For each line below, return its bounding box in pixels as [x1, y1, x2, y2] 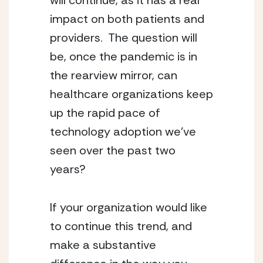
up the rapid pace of [50, 105, 160, 120]
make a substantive [50, 237, 156, 252]
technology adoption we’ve [50, 124, 196, 139]
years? [50, 161, 86, 177]
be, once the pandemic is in [50, 49, 197, 64]
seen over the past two [50, 143, 176, 158]
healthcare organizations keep [50, 86, 213, 102]
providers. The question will [50, 30, 197, 45]
